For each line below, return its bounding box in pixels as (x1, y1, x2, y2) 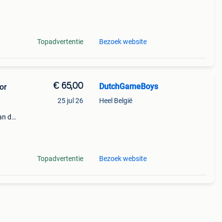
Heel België (99, 97, 132, 105)
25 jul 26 (57, 97, 83, 105)
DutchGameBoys (99, 82, 158, 91)
